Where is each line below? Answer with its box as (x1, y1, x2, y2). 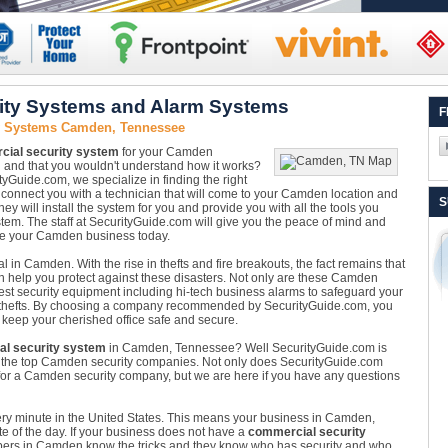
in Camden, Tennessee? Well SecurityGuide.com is (105, 341, 387, 355)
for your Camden (118, 145, 213, 159)
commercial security (247, 425, 366, 439)
